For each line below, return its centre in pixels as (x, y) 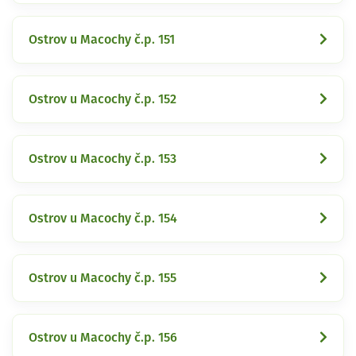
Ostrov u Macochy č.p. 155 (103, 278)
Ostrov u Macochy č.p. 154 (103, 218)
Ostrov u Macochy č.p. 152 (103, 99)
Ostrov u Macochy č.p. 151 (102, 39)
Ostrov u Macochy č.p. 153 (103, 159)
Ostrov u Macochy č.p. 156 (103, 337)
